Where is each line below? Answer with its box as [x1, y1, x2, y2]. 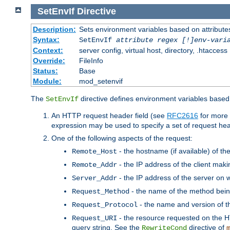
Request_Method [72, 187, 129, 196]
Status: [32, 66, 58, 75]
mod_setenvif [79, 76, 123, 85]
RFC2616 [167, 111, 198, 120]
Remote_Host [72, 147, 117, 156]
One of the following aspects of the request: [51, 133, 193, 142]
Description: [32, 25, 76, 33]
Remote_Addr [72, 160, 117, 169]
